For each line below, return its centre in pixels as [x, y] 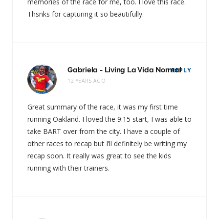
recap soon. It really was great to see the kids [99, 155]
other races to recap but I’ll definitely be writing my [107, 143]
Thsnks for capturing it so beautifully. [86, 14]
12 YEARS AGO [87, 80]
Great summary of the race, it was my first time [103, 107]
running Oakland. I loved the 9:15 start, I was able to [109, 119]
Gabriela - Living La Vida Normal [124, 70]
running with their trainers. [68, 168]
